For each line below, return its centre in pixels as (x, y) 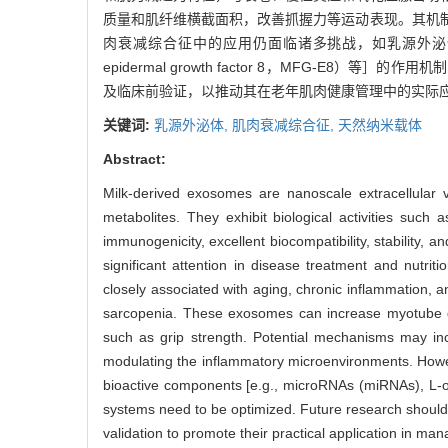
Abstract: (134, 159)
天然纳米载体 (380, 125)
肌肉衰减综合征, (285, 125)
